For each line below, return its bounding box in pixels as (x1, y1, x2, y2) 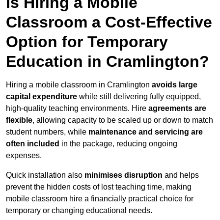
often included (6, 139, 59, 148)
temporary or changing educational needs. (6, 206, 152, 215)
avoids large (152, 81, 197, 89)
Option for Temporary (6, 33, 168, 51)
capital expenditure (6, 92, 77, 101)
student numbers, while (6, 128, 88, 137)
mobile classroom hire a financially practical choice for (6, 194, 193, 203)
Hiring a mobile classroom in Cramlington (6, 81, 152, 89)
